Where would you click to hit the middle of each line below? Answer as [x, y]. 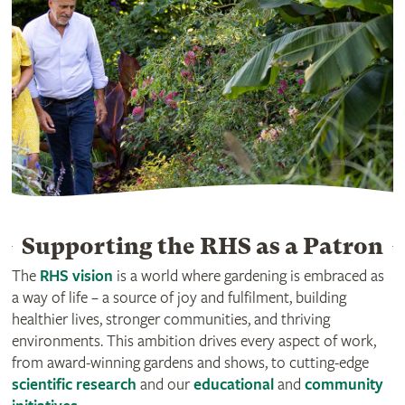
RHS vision [76, 276]
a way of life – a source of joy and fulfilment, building [179, 297]
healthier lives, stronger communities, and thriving [170, 319]
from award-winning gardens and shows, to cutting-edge [190, 363]
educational [233, 384]
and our [165, 384]
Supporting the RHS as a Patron [202, 246]
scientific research [74, 384]
